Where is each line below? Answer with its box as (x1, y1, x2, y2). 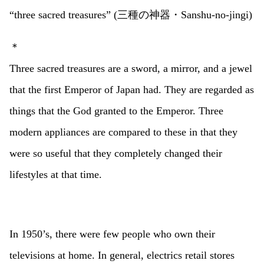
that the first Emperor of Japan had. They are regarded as (9, 84, 254, 96)
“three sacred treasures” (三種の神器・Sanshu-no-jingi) (9, 8, 252, 21)
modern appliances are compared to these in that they (9, 126, 237, 138)
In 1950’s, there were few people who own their (9, 228, 215, 240)
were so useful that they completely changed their (9, 147, 222, 160)
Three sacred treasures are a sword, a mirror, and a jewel (9, 62, 252, 75)
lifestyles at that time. (9, 169, 102, 181)
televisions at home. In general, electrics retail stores (9, 249, 235, 262)
